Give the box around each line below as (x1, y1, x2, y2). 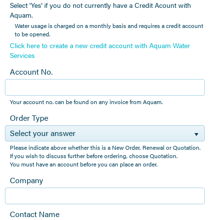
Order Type (10, 111, 48, 123)
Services (10, 50, 35, 60)
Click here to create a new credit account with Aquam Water (10, 40, 190, 50)
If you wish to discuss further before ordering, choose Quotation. (10, 151, 177, 161)
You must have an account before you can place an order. (10, 160, 157, 169)
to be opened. (15, 29, 50, 38)
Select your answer (10, 127, 76, 139)
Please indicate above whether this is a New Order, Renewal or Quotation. (10, 143, 200, 152)
